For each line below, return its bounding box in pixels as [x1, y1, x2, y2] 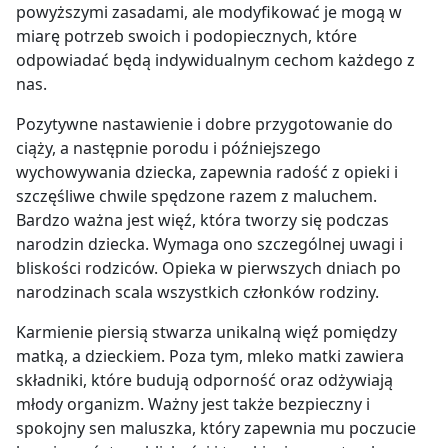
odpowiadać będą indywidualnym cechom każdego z [16, 49, 415, 72]
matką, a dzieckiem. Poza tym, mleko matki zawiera [16, 345, 404, 368]
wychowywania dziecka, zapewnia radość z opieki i [16, 161, 398, 184]
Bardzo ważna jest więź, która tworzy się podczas [16, 209, 389, 232]
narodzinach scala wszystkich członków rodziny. [16, 281, 379, 304]
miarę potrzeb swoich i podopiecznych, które [16, 25, 357, 48]
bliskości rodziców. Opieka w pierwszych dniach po [16, 257, 401, 280]
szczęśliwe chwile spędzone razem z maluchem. [16, 185, 377, 208]
